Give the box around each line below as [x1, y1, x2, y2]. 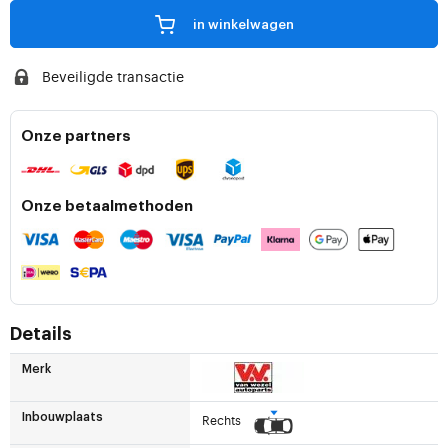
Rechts [201, 411, 244, 428]
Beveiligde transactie [41, 67, 184, 86]
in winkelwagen [192, 18, 294, 32]
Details [10, 325, 72, 344]
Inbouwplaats [22, 411, 103, 424]
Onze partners [21, 129, 131, 145]
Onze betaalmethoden [21, 199, 193, 215]
